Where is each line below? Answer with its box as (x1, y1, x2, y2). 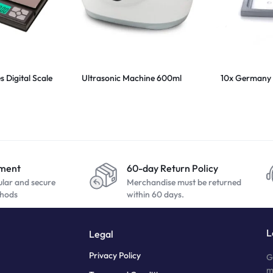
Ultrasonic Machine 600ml (82, 72, 182, 83)
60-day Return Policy (127, 161, 218, 174)
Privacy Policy (89, 249, 141, 261)
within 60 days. (127, 188, 184, 200)
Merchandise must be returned (127, 176, 241, 188)
